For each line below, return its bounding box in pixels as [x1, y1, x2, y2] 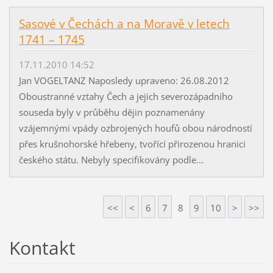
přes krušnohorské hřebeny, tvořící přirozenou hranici [18, 137, 246, 150]
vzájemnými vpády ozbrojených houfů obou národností [18, 121, 252, 134]
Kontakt [9, 235, 76, 260]
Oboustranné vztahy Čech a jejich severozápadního [18, 90, 233, 102]
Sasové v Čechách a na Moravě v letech [18, 16, 230, 32]
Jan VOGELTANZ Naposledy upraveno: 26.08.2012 [18, 74, 234, 87]
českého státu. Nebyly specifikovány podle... [18, 153, 204, 166]
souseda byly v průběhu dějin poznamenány [18, 105, 205, 118]
